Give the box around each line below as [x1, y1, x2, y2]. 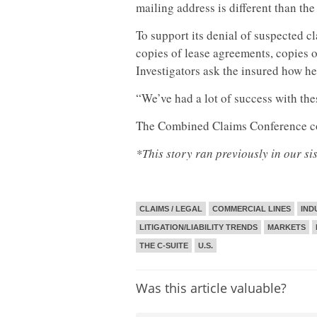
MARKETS [267, 223, 306, 231]
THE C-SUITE [139, 241, 188, 250]
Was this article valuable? [136, 279, 287, 296]
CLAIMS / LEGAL [139, 204, 202, 213]
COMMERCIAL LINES [212, 204, 291, 213]
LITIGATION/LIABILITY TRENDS [139, 223, 258, 231]
